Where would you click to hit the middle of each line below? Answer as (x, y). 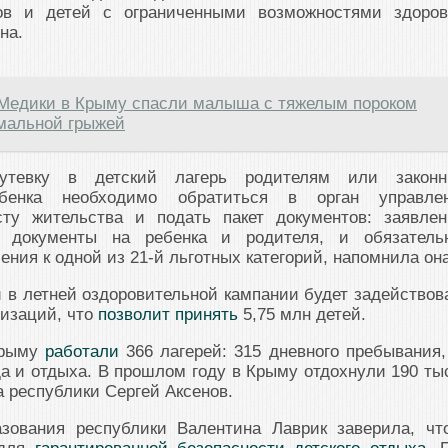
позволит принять (168, 315)
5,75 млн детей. (302, 315)
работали (81, 352)
